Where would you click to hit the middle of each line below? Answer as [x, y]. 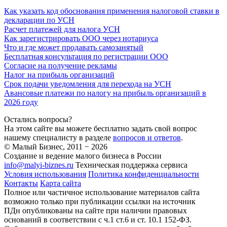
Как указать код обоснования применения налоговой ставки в [112, 11]
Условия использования [45, 174]
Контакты [21, 183]
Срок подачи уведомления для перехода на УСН [88, 84]
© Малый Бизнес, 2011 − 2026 [56, 146]
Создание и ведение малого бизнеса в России [83, 156]
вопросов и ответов [147, 137]
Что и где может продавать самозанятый [74, 47]
